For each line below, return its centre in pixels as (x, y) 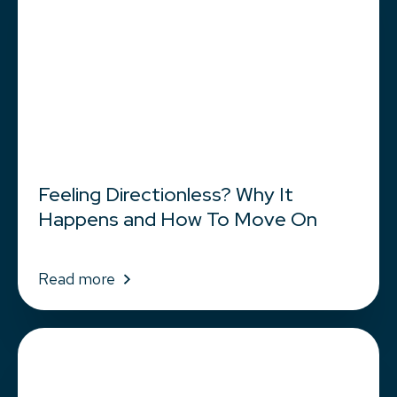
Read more (76, 279)
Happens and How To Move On (177, 220)
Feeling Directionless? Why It (165, 195)
